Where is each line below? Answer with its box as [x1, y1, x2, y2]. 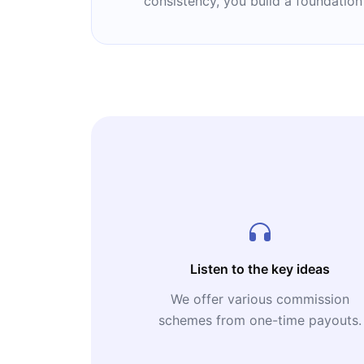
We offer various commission [171, 291, 349, 307]
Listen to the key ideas [190, 261, 330, 277]
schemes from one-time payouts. [158, 312, 362, 328]
